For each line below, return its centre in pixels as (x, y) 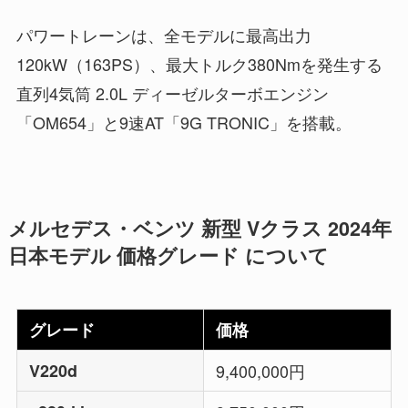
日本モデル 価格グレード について (168, 255)
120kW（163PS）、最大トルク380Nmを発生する (199, 63)
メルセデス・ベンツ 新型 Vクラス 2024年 (199, 228)
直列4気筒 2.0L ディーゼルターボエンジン (172, 92)
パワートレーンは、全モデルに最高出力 (163, 34)
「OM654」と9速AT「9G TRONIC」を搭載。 (184, 122)
